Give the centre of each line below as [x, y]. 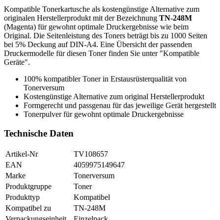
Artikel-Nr [22, 154]
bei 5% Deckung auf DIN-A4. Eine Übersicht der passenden [98, 45]
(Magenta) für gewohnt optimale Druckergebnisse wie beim [96, 27]
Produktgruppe [28, 186]
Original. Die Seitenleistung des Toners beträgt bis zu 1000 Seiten [106, 36]
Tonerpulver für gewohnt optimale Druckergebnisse [104, 114]
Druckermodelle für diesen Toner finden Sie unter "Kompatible [102, 54]
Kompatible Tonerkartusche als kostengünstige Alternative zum [102, 9]
